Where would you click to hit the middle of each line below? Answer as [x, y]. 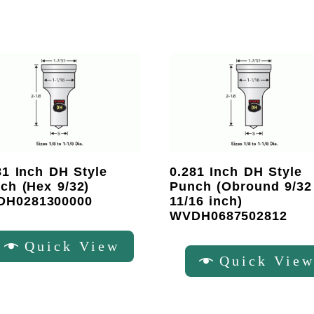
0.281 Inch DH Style [236, 172]
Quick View [72, 246]
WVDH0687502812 [228, 216]
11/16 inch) [206, 202]
